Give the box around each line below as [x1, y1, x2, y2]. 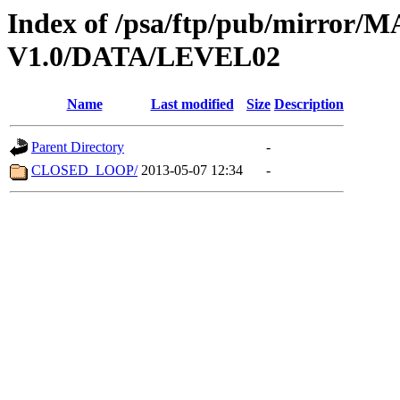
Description [274, 96, 344, 112]
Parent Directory [31, 139, 124, 155]
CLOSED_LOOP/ [31, 162, 137, 179]
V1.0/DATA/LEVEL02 [7, 40, 280, 72]
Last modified [150, 96, 234, 112]
